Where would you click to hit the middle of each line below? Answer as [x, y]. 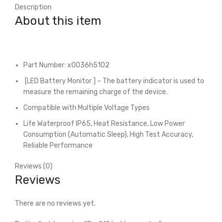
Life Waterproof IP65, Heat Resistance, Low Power [104, 124]
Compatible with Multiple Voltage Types [86, 108]
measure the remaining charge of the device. [95, 92]
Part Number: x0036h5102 [66, 65]
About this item [58, 21]
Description [33, 7]
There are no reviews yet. [55, 204]
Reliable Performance [58, 146]
